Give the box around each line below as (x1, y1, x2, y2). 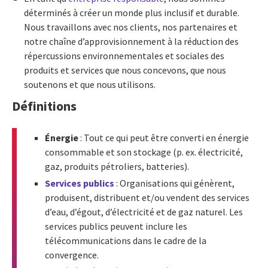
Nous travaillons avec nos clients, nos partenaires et (24, 21, 237, 33)
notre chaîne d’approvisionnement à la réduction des (24, 35, 239, 48)
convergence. (45, 248, 99, 261)
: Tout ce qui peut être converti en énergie (80, 131, 249, 144)
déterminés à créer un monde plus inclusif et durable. (24, 7, 239, 19)
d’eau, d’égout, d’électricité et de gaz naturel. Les (45, 205, 243, 218)
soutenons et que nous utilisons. (24, 78, 156, 91)
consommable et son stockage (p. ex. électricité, (45, 145, 243, 158)
